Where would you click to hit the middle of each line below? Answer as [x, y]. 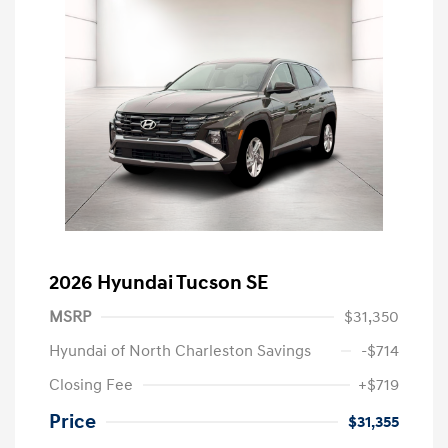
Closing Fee [91, 384]
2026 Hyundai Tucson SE [158, 282]
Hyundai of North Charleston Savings [180, 350]
